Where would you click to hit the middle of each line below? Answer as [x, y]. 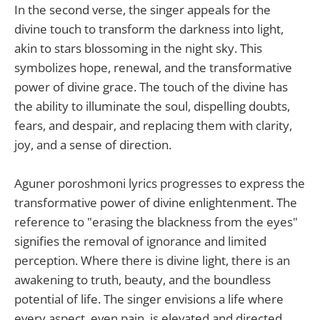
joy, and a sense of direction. [93, 144]
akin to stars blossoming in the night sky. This [138, 48]
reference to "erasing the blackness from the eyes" [156, 221]
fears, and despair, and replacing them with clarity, [153, 125]
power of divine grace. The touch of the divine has [151, 86]
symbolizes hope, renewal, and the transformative [153, 67]
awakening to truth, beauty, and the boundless [142, 279]
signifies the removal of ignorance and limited [140, 241]
